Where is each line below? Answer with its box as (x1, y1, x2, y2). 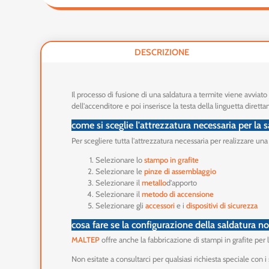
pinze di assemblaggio (144, 166, 217, 176)
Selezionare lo (95, 154, 145, 165)
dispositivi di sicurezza (186, 200, 258, 210)
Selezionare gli (95, 200, 146, 210)
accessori (145, 200, 175, 210)
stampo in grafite (144, 154, 199, 165)
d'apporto (166, 177, 198, 187)
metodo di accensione (142, 189, 214, 199)
